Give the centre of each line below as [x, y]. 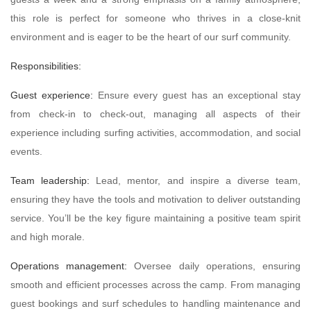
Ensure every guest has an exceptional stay [199, 95]
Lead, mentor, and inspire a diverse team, [195, 180]
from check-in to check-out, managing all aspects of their [155, 114]
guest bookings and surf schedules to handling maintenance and [155, 303]
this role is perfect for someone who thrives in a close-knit [155, 18]
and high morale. [48, 237]
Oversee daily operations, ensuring [218, 266]
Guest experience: [54, 95]
